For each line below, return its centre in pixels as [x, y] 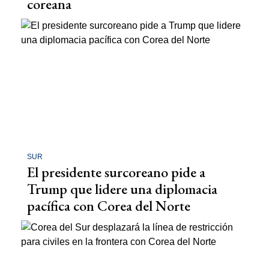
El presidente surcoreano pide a [116, 172]
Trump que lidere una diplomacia [122, 189]
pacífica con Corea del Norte [109, 205]
